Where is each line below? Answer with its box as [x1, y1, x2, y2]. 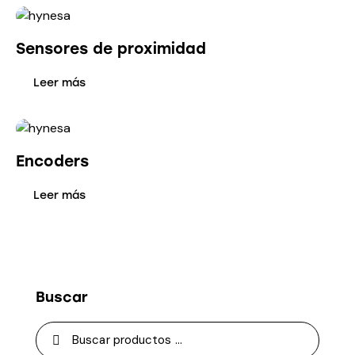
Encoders [16, 151, 89, 170]
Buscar [36, 288, 88, 306]
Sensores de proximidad [16, 39, 206, 58]
